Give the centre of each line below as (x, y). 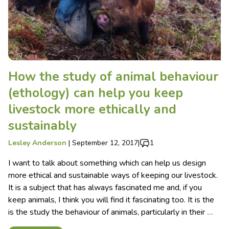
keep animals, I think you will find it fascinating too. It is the (111, 200)
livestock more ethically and (92, 109)
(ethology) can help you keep (96, 93)
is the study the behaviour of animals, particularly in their (108, 212)
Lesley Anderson (37, 143)
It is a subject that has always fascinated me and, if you (105, 187)
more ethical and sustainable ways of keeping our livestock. (113, 175)
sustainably (42, 125)
